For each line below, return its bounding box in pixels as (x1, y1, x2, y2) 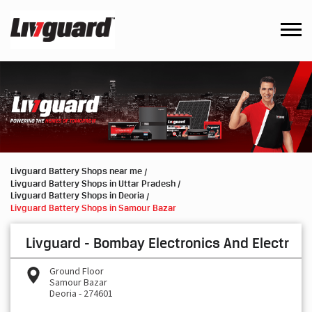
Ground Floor (49, 264, 104, 277)
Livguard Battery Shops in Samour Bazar (10, 201, 176, 213)
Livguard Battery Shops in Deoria (10, 189, 144, 201)
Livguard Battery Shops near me (10, 165, 142, 177)
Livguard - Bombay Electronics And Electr (26, 234, 289, 251)
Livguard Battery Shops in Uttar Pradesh (10, 177, 175, 189)
